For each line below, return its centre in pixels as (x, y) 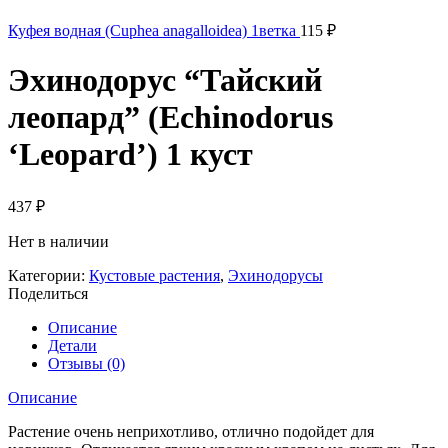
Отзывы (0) (86, 363)
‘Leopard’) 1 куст (130, 154)
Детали (72, 345)
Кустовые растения (154, 275)
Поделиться (48, 293)
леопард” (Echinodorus (170, 117)
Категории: (48, 275)
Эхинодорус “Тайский (165, 80)
